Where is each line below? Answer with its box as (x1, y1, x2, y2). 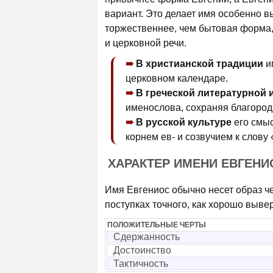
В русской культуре (136, 117, 232, 127)
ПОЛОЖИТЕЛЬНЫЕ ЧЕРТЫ (107, 221, 206, 229)
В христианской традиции (136, 58, 263, 69)
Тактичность (113, 258, 168, 269)
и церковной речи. (105, 38, 186, 48)
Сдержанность (113, 232, 180, 242)
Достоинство (113, 245, 171, 255)
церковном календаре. (126, 73, 228, 83)
